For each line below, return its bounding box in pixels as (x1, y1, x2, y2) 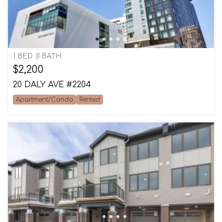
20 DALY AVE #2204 (13, 80, 91, 89)
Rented (79, 96, 100, 103)
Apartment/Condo (16, 96, 73, 103)
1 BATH (37, 53, 61, 60)
